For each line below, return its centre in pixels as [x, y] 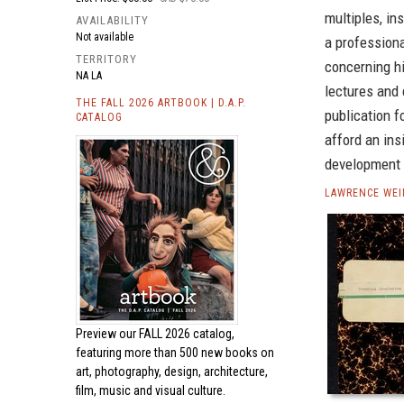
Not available [105, 37]
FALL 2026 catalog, [187, 334]
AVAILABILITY [112, 20]
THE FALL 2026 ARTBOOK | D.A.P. [161, 103]
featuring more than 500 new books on [175, 353]
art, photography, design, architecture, [172, 372]
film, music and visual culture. [151, 390]
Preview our [107, 334]
